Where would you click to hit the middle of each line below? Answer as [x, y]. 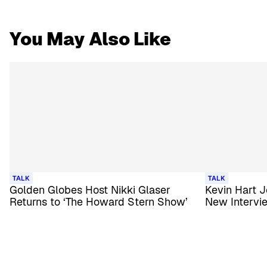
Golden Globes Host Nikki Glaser [90, 190]
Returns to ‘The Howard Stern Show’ [99, 201]
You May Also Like [90, 39]
